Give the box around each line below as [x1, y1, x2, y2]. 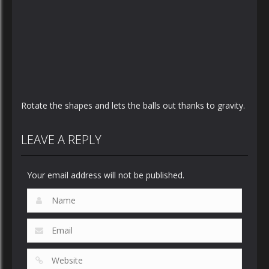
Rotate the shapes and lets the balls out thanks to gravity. [21, 100, 245, 111]
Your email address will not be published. [27, 169, 184, 181]
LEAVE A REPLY [21, 131, 101, 148]
